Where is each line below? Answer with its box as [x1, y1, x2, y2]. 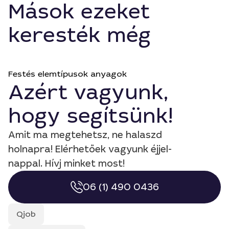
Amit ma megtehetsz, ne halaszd [8, 129, 162, 141]
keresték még [8, 22, 151, 49]
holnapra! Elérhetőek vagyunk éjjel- [8, 143, 172, 155]
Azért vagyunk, [8, 79, 168, 106]
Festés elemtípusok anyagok [8, 68, 127, 79]
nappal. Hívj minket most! [8, 157, 125, 170]
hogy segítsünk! [8, 103, 173, 129]
